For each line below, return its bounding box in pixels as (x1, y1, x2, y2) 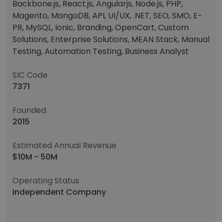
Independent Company (12, 186, 106, 198)
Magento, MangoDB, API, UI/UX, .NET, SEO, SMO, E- (12, 10, 202, 21)
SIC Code (12, 69, 48, 81)
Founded (12, 105, 46, 116)
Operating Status (12, 175, 79, 186)
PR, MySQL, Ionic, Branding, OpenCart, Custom (12, 22, 189, 33)
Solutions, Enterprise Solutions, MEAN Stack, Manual (12, 34, 210, 45)
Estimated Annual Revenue (12, 140, 116, 151)
